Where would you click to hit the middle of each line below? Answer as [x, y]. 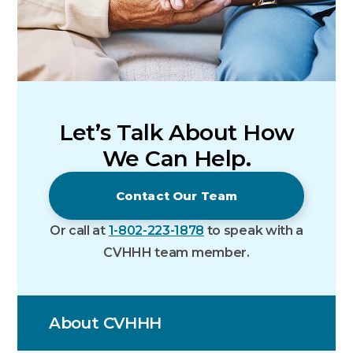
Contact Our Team [176, 196]
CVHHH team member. [176, 253]
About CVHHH [105, 323]
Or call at [79, 231]
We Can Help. [176, 159]
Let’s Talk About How [176, 133]
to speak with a [254, 231]
